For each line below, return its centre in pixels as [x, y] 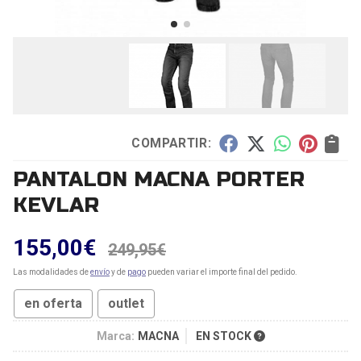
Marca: [115, 336]
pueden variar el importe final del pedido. [222, 272]
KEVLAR [56, 205]
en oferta [53, 303]
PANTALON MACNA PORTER [159, 179]
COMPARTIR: [171, 143]
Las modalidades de [52, 272]
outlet [126, 303]
